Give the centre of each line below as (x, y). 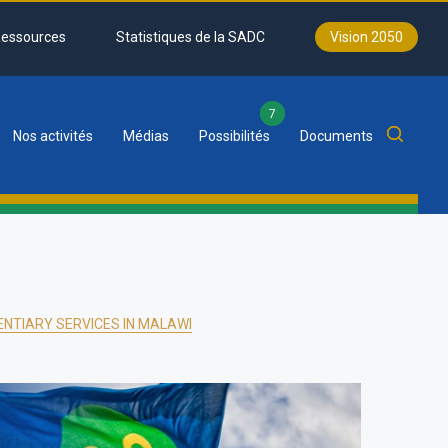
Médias (146, 136)
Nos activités (53, 136)
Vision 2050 (366, 37)
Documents (336, 136)
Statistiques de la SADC (190, 37)
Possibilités (234, 136)
